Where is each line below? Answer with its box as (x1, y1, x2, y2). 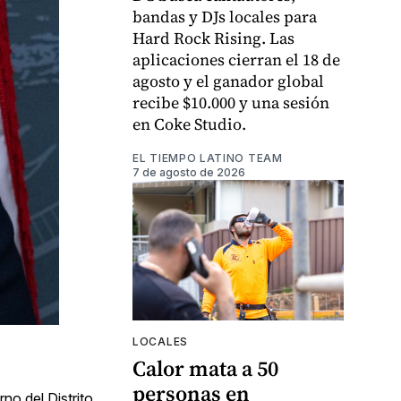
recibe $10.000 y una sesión (132, 91, 329, 115)
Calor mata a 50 (132, 354, 278, 384)
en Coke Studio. (132, 113, 246, 136)
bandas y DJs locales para (132, 5, 317, 29)
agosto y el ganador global (132, 70, 324, 93)
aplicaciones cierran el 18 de (132, 48, 340, 72)
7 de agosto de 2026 (132, 166, 245, 180)
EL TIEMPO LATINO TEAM (132, 151, 283, 166)
